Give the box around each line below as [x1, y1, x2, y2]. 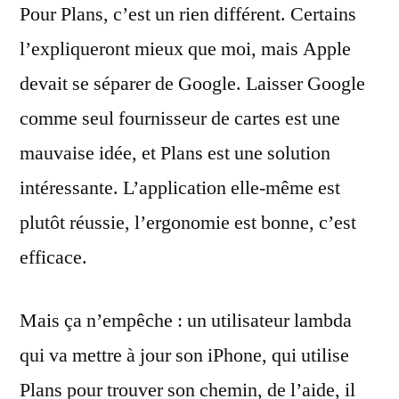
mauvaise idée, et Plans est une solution [20, 141, 330, 166]
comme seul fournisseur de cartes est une [20, 106, 340, 131]
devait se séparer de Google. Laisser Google [20, 71, 365, 96]
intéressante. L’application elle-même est [20, 175, 340, 200]
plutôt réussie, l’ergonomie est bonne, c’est [20, 210, 356, 235]
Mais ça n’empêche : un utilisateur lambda [20, 308, 352, 333]
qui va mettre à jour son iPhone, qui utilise [20, 343, 349, 368]
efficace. [20, 245, 87, 270]
